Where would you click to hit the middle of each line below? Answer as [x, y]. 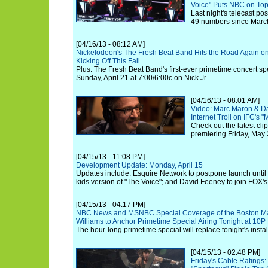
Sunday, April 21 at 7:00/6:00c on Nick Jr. [142, 78]
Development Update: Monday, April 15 [139, 165]
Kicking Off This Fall [108, 61]
